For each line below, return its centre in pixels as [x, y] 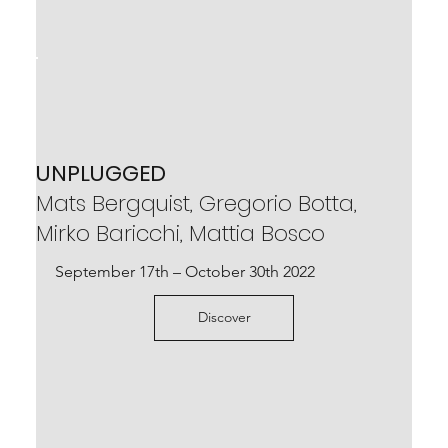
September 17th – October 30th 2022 [184, 271]
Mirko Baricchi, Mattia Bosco [180, 233]
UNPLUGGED [100, 173]
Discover [224, 317]
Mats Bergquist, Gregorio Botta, [196, 203]
